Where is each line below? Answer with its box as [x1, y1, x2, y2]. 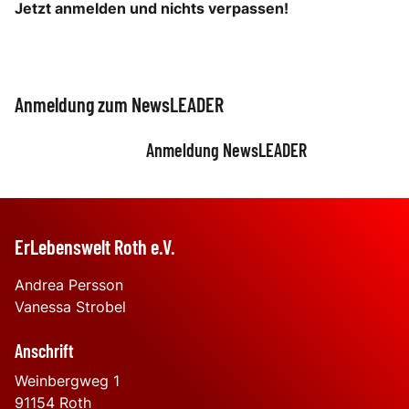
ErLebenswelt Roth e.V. [15, 235, 175, 258]
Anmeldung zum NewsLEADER [15, 92, 224, 116]
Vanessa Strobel [15, 298, 126, 316]
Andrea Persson [15, 276, 123, 294]
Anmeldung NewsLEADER [146, 139, 307, 161]
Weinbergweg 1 [15, 372, 120, 390]
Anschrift [15, 340, 74, 362]
